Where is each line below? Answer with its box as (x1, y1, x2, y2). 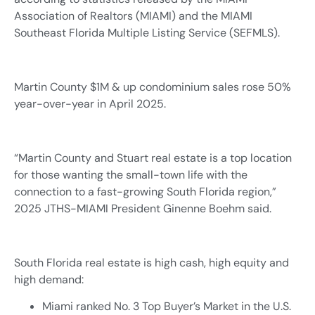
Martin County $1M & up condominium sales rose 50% (14, 79, 291, 95)
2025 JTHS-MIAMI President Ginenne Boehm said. (14, 201, 271, 216)
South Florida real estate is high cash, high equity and (14, 255, 289, 270)
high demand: (14, 271, 84, 287)
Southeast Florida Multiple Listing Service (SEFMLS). (14, 25, 280, 41)
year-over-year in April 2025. (14, 96, 166, 112)
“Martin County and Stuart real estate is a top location (14, 150, 292, 165)
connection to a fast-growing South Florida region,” (14, 184, 276, 199)
